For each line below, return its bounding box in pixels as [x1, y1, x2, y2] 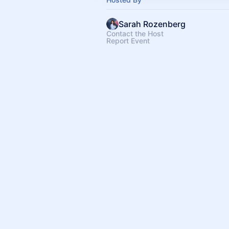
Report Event [106, 36, 150, 45]
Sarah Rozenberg [119, 19, 186, 29]
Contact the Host [106, 29, 164, 38]
